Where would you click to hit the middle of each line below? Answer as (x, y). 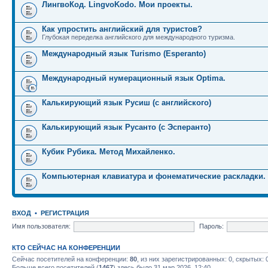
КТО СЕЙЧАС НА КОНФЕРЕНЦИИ (66, 248)
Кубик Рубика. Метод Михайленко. (109, 152)
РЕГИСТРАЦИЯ (65, 213)
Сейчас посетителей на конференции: (71, 259)
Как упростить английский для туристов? (122, 29)
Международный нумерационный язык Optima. (134, 78)
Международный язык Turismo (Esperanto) (124, 54)
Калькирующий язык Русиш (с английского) (127, 103)
